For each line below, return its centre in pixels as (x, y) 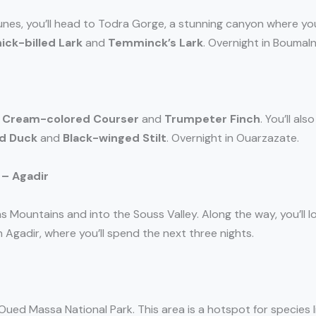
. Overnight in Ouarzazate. (233, 138)
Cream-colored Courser (71, 119)
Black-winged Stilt (115, 138)
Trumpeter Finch (212, 119)
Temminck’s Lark (156, 43)
